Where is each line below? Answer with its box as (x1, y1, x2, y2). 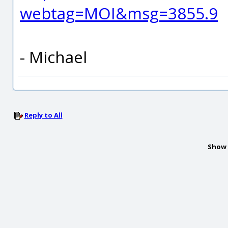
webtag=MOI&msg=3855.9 (20, 2, 218, 24)
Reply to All (24, 110, 63, 120)
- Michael (20, 46, 87, 68)
